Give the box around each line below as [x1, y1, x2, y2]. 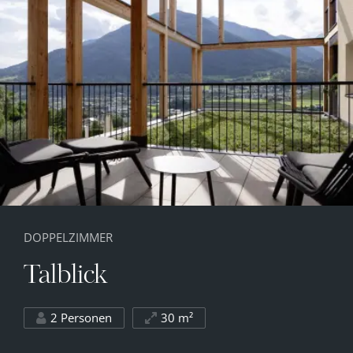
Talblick [24, 263, 108, 289]
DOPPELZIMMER [24, 229, 113, 245]
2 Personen [50, 309, 112, 325]
